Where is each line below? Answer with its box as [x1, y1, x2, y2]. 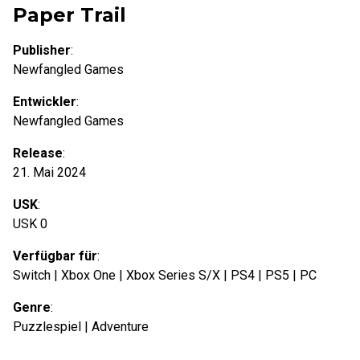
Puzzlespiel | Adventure [13, 318, 149, 334]
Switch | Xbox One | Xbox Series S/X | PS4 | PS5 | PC [13, 267, 317, 283]
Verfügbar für [13, 247, 97, 264]
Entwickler [13, 93, 76, 109]
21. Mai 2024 [13, 164, 86, 180]
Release [13, 145, 63, 161]
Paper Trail [13, 2, 126, 27]
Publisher [13, 42, 71, 58]
